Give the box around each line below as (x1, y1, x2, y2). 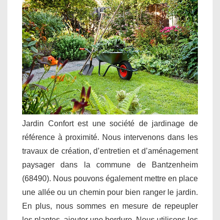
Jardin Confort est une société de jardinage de (22, 119, 198, 128)
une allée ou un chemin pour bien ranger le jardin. (22, 188, 198, 196)
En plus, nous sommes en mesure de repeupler (22, 201, 198, 210)
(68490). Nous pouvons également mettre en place (22, 174, 198, 183)
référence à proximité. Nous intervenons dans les (22, 133, 198, 141)
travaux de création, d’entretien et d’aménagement (22, 146, 198, 155)
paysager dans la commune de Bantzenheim (22, 160, 198, 169)
